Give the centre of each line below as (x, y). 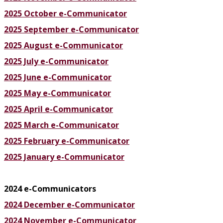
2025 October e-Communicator (65, 14)
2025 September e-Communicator (71, 30)
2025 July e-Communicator (56, 61)
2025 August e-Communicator (63, 46)
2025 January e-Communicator (64, 157)
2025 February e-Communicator (67, 141)
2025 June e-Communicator (58, 77)
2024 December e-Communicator (69, 205)
